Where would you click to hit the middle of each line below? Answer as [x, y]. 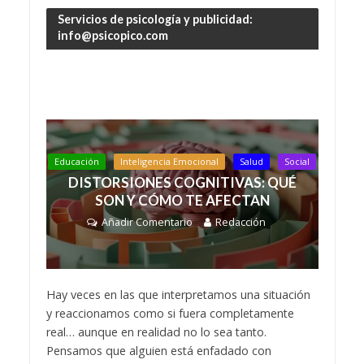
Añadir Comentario [147, 222]
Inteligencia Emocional [169, 162]
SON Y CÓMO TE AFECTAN [182, 200]
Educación [77, 162]
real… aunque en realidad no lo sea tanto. [156, 332]
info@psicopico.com [113, 35]
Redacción [240, 222]
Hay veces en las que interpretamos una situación [178, 295]
